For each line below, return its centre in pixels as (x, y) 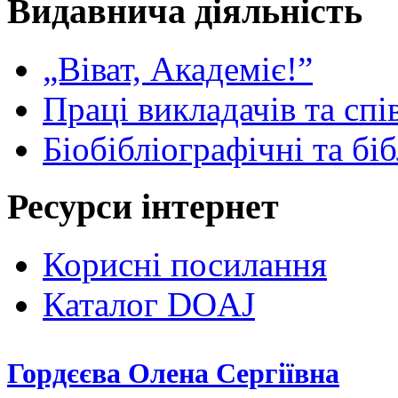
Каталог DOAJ (149, 304)
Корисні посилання (185, 264)
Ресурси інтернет (143, 206)
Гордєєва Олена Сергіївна (173, 374)
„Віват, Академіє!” (178, 69)
